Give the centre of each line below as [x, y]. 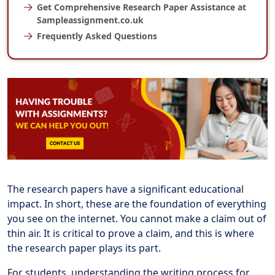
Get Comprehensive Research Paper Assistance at [141, 7]
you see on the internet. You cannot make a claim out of [137, 218]
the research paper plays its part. [84, 248]
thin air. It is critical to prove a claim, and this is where [131, 233]
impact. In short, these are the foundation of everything [137, 203]
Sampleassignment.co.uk [90, 20]
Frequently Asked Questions [97, 36]
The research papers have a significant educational [126, 189]
